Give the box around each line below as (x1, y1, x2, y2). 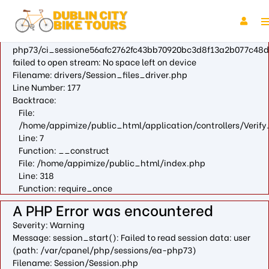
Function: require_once (19, 181, 112, 194)
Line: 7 (19, 131, 44, 144)
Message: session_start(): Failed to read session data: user (13, 231, 250, 243)
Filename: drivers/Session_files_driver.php (13, 68, 187, 80)
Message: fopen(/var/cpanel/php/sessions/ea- (13, 30, 206, 43)
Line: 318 (19, 169, 54, 181)
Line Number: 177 (13, 80, 80, 93)
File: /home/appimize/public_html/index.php (19, 156, 205, 169)
